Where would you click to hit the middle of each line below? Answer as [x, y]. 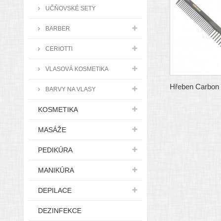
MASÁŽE [52, 130]
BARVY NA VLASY [70, 89]
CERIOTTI [58, 49]
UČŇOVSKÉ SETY [70, 8]
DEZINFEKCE [60, 211]
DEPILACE [55, 190]
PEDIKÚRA [55, 150]
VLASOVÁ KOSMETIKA [76, 69]
